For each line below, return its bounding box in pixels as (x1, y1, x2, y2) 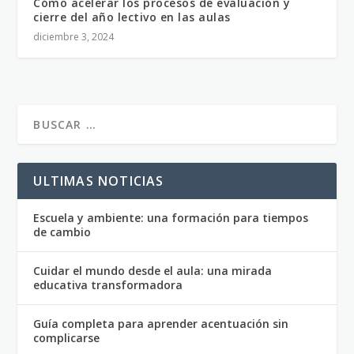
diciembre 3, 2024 (33, 30, 115, 44)
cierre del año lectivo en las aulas (33, 9, 231, 25)
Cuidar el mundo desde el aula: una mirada (33, 263, 273, 279)
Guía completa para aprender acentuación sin (33, 316, 289, 332)
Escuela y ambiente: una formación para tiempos (33, 210, 309, 226)
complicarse (33, 330, 100, 346)
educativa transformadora (33, 277, 183, 293)
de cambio (33, 224, 92, 240)
